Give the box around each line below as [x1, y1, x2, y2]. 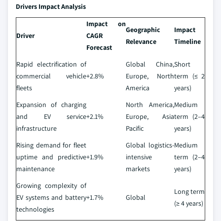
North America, [126, 100, 174, 109]
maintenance [16, 164, 55, 173]
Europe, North [126, 72, 174, 80]
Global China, [126, 60, 174, 69]
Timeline [174, 37, 201, 46]
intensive [126, 152, 152, 161]
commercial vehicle [16, 72, 86, 80]
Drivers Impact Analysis [16, 2, 86, 11]
